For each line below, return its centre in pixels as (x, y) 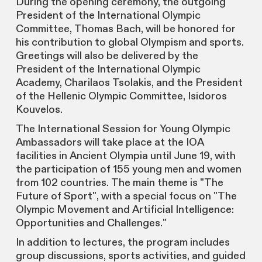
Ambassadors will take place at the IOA (109, 143)
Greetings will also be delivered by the (107, 56)
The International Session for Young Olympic (123, 129)
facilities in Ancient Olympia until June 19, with (125, 156)
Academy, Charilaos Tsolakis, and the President (129, 83)
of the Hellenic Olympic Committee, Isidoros (121, 96)
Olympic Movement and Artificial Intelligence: (125, 210)
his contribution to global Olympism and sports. (130, 43)
